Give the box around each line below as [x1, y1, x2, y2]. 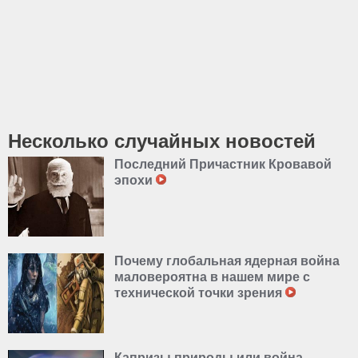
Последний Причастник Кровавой [114, 157, 332, 171]
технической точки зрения [114, 285, 285, 300]
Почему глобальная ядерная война [114, 253, 340, 268]
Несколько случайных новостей [8, 129, 316, 152]
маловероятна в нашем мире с [114, 269, 310, 284]
